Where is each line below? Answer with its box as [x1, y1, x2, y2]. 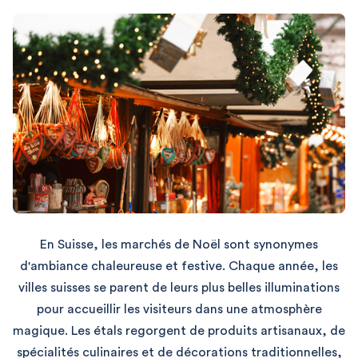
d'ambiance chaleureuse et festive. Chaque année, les [20, 260, 338, 273]
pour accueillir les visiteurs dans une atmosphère [36, 303, 322, 316]
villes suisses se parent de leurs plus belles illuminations [18, 281, 340, 295]
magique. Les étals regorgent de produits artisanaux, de [13, 324, 345, 338]
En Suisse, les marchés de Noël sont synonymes [40, 238, 318, 252]
